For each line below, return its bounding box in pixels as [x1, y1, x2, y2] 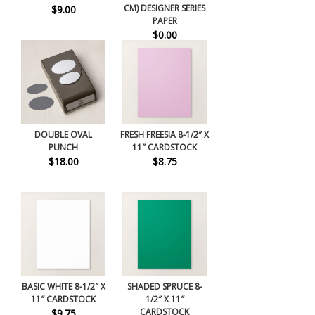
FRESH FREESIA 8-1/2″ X [120, 129, 209, 141]
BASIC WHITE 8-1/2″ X [21, 281, 105, 293]
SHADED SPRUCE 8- [127, 281, 202, 293]
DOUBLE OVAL [34, 129, 92, 141]
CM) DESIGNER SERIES [124, 2, 205, 15]
